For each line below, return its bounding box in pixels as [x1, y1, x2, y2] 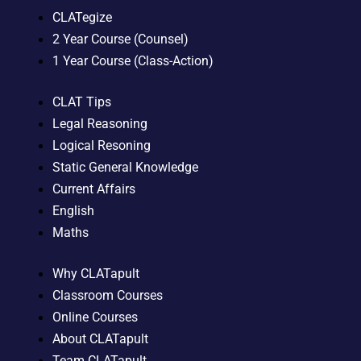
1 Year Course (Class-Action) [52, 52, 214, 68]
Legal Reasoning [52, 115, 147, 131]
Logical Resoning [52, 137, 151, 153]
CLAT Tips [52, 93, 111, 110]
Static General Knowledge [52, 159, 198, 175]
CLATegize [52, 9, 112, 25]
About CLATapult [52, 330, 148, 346]
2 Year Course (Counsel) [52, 31, 189, 47]
